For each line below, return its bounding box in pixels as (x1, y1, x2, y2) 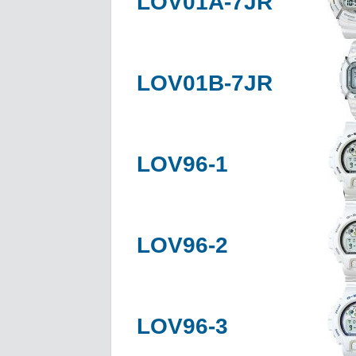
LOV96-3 (137, 313, 228, 339)
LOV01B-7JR (137, 70, 273, 95)
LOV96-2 (137, 232, 228, 257)
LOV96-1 (137, 151, 228, 176)
